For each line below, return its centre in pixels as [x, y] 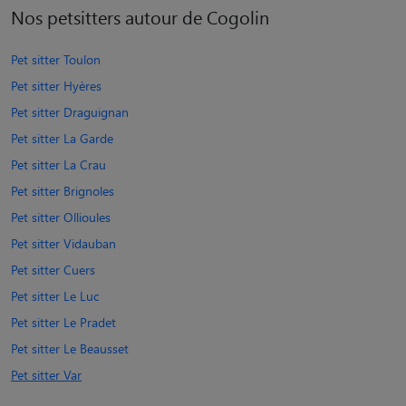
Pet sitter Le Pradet [63, 322]
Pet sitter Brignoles [63, 190]
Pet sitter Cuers [53, 269]
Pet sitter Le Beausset [70, 348]
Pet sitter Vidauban [63, 243]
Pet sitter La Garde [62, 138]
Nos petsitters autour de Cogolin [140, 16]
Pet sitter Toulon [56, 59]
